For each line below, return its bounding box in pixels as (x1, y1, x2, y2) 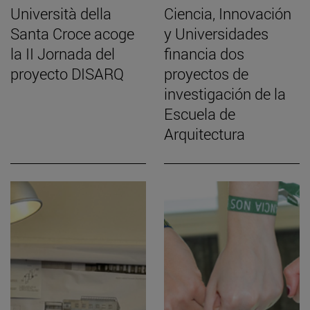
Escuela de (164, 103, 235, 124)
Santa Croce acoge (10, 23, 134, 44)
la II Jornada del (10, 43, 115, 64)
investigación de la (164, 83, 286, 104)
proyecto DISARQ (10, 63, 124, 84)
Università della (10, 3, 111, 24)
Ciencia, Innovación (164, 3, 291, 24)
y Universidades (164, 23, 268, 44)
